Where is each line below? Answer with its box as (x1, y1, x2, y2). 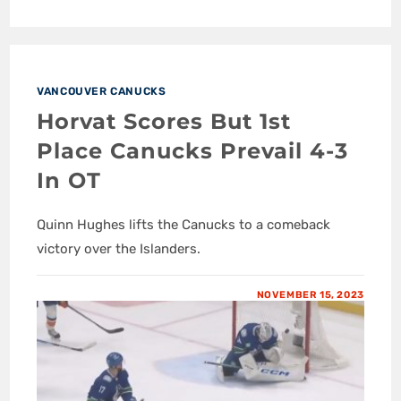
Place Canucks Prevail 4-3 (37, 137, 349, 164)
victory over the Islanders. (37, 240, 201, 257)
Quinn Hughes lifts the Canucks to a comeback (37, 216, 331, 233)
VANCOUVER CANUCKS (37, 84, 166, 98)
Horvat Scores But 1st (37, 107, 292, 134)
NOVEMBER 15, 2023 (256, 288, 364, 301)
